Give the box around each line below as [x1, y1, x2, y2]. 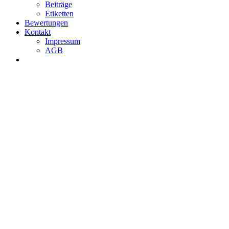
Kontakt [25, 28, 51, 36]
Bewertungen [25, 18, 68, 27]
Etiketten [45, 9, 74, 18]
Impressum [45, 37, 80, 45]
